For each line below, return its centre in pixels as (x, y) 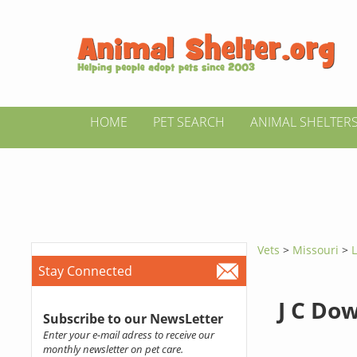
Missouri (318, 250)
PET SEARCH (189, 122)
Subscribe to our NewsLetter (133, 319)
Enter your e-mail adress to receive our (128, 335)
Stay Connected (85, 271)
